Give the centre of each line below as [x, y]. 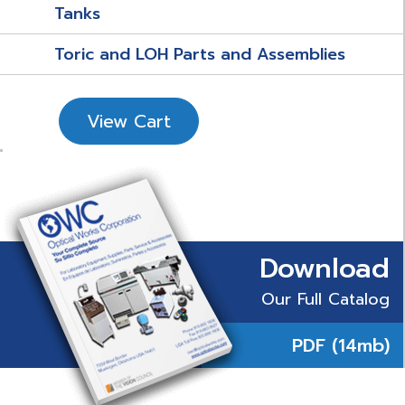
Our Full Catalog [325, 299]
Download [325, 268]
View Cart [129, 121]
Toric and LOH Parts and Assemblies [200, 54]
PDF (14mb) [341, 345]
